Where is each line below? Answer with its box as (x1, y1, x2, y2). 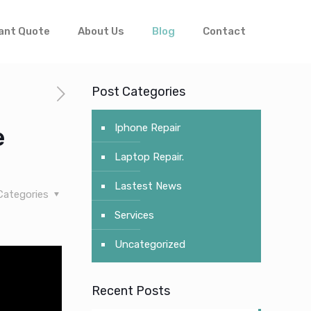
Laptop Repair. (114, 151, 184, 163)
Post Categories (91, 84, 185, 99)
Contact (203, 25, 246, 37)
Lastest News (114, 180, 182, 192)
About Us (78, 25, 124, 37)
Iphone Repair (114, 121, 180, 134)
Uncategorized (114, 238, 185, 251)
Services (114, 209, 154, 221)
